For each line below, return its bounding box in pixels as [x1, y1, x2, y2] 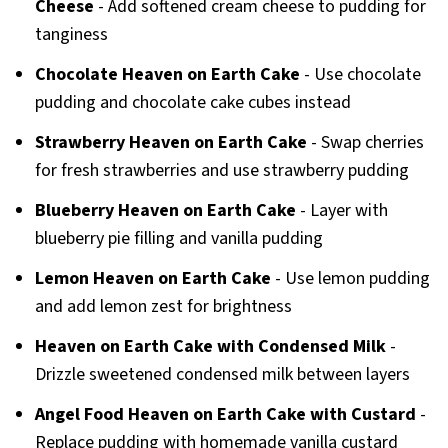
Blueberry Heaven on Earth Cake [34, 198, 296, 224]
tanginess [34, 22, 108, 48]
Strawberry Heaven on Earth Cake [34, 130, 307, 156]
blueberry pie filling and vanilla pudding [34, 226, 323, 252]
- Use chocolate [299, 62, 421, 88]
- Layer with [295, 198, 388, 224]
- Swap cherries [306, 130, 424, 156]
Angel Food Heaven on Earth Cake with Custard [34, 402, 416, 428]
